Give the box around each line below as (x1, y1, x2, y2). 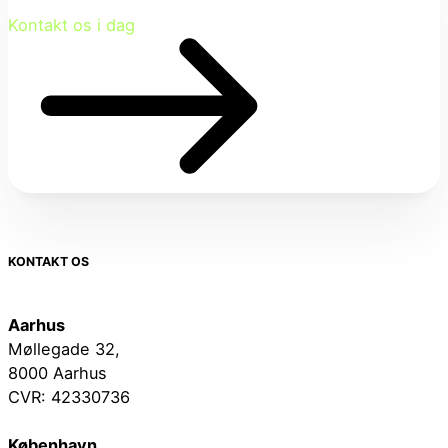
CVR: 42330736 (8, 387, 130, 408)
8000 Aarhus (8, 363, 107, 384)
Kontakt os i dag (8, 14, 135, 35)
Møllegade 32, (8, 339, 120, 360)
